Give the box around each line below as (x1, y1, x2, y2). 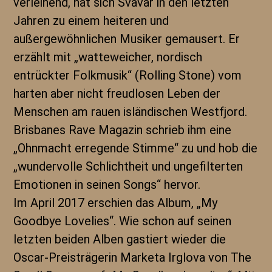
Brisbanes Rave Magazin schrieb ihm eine (13, 123, 232, 137)
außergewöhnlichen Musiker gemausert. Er (13, 32, 240, 46)
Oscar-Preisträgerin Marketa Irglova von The (13, 250, 252, 265)
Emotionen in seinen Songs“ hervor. (13, 177, 201, 192)
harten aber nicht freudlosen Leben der (13, 86, 221, 101)
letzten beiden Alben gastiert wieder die (13, 232, 226, 246)
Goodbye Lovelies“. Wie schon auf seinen (13, 214, 232, 228)
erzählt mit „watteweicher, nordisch (13, 50, 203, 64)
